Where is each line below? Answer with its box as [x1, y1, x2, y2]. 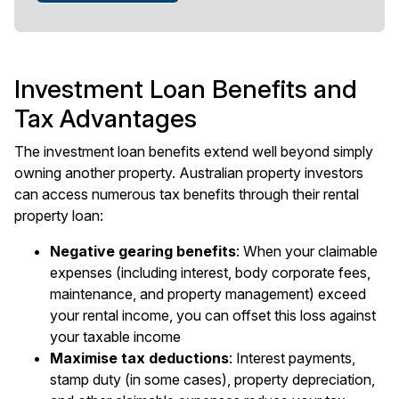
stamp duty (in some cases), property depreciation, [50, 370, 375, 388]
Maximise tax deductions [50, 349, 229, 367]
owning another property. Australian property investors [14, 164, 363, 182]
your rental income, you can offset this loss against [50, 306, 376, 324]
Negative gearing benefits [50, 242, 236, 260]
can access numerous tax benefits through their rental [14, 185, 359, 203]
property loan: [14, 207, 103, 224]
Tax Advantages [14, 103, 197, 134]
